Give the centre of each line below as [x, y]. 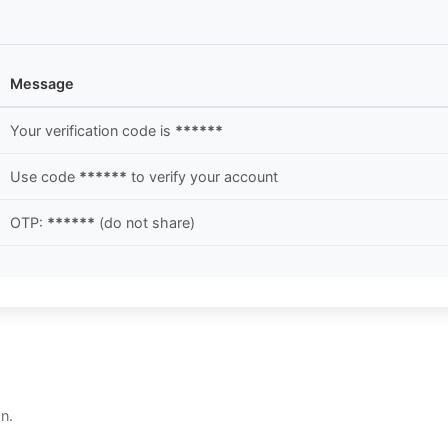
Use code [44, 177]
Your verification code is [92, 131]
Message [42, 84]
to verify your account [202, 177]
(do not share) [145, 223]
